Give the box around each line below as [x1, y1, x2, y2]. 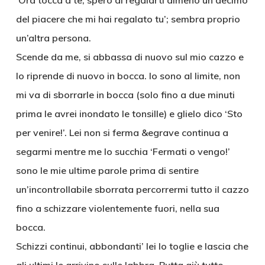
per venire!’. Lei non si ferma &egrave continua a [15, 127, 228, 138]
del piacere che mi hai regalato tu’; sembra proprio [15, 13, 240, 25]
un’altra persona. [15, 32, 91, 44]
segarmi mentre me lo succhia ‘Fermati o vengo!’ [15, 146, 230, 157]
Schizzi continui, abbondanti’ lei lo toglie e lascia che [15, 240, 248, 252]
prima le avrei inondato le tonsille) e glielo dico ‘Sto [15, 108, 243, 119]
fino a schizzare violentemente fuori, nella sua [15, 202, 219, 214]
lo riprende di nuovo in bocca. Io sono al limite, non [15, 70, 240, 82]
